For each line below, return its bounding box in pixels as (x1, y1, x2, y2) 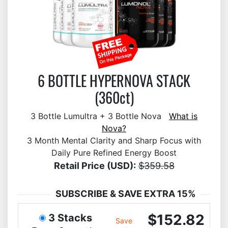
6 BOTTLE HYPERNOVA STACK (38, 70, 190, 91)
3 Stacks (48, 212, 92, 224)
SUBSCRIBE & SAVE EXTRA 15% (55, 188, 195, 199)
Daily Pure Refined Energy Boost (51, 148, 177, 158)
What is (169, 111, 197, 121)
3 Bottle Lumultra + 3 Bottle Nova (31, 111, 169, 121)
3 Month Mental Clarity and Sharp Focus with (27, 135, 201, 146)
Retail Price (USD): (53, 160, 136, 171)
